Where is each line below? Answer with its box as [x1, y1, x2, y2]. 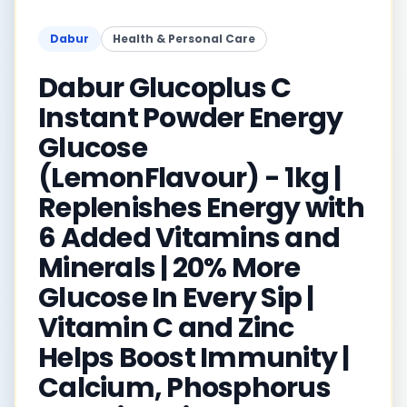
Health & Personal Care [113, 31, 255, 46]
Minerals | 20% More [38, 249, 300, 287]
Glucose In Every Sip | [38, 279, 314, 317]
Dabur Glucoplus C [38, 69, 292, 107]
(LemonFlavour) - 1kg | [38, 159, 342, 197]
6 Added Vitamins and [38, 219, 340, 257]
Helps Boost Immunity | [38, 339, 350, 377]
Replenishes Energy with [38, 189, 364, 227]
